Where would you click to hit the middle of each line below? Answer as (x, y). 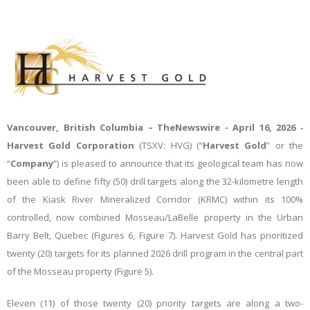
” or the (285, 145)
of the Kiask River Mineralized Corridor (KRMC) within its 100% (155, 199)
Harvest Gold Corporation (71, 145)
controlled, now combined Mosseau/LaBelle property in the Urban (155, 217)
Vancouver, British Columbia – (82, 127)
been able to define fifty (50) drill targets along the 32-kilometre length (155, 181)
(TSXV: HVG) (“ (168, 145)
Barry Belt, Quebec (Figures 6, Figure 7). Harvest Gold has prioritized (155, 235)
